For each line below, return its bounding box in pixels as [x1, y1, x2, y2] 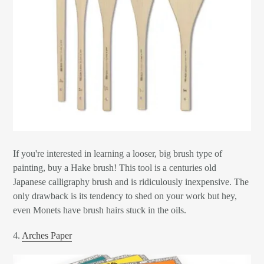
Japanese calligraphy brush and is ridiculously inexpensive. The [13, 176, 249, 187]
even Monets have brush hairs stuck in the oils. [13, 204, 186, 215]
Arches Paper [22, 230, 72, 241]
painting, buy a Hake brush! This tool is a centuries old [13, 162, 216, 173]
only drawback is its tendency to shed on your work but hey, [13, 190, 237, 201]
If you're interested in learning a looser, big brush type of [13, 148, 222, 159]
